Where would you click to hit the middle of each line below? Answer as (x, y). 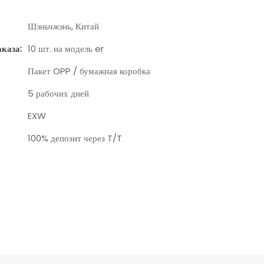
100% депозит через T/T (75, 138)
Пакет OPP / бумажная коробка (89, 71)
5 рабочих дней (58, 93)
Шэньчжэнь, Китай (63, 26)
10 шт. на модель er (65, 48)
